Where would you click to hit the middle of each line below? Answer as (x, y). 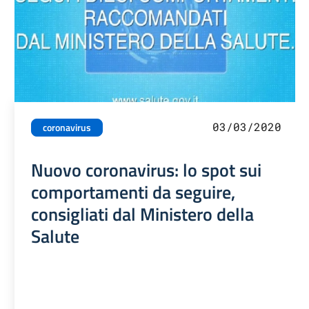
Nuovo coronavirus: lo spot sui (147, 170)
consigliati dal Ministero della (143, 214)
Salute (56, 236)
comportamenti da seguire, (133, 192)
